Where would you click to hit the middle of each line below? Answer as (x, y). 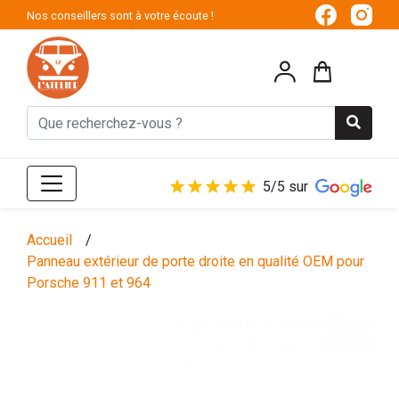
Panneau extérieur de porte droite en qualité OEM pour (195, 262)
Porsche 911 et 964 (89, 283)
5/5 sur (285, 187)
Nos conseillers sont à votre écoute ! (120, 15)
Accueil (49, 240)
